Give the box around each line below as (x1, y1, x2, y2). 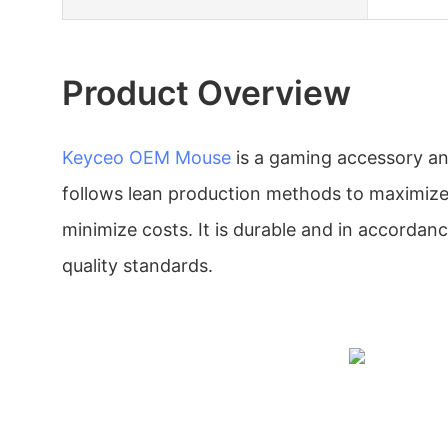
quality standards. (62, 254, 213, 276)
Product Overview (62, 71, 351, 113)
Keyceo (62, 146, 124, 168)
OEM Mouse (129, 146, 231, 168)
